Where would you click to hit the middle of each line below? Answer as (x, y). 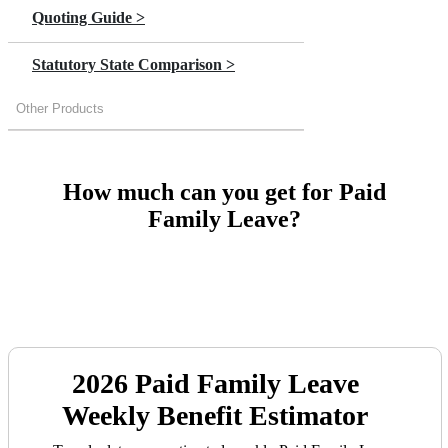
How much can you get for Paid (224, 192)
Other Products (60, 109)
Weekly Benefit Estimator (215, 416)
